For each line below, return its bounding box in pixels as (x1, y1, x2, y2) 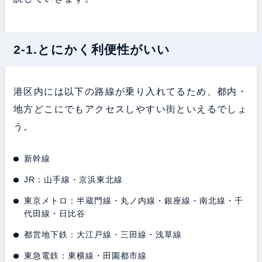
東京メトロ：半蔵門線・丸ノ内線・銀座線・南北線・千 (24, 195, 244, 205)
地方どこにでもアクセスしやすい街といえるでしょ (13, 104, 248, 114)
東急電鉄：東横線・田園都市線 (24, 250, 147, 260)
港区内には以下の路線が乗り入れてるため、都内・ (13, 86, 248, 96)
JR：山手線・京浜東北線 (24, 174, 123, 184)
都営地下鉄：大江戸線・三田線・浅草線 (24, 229, 182, 239)
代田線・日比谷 (24, 208, 86, 218)
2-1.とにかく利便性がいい (13, 42, 170, 56)
